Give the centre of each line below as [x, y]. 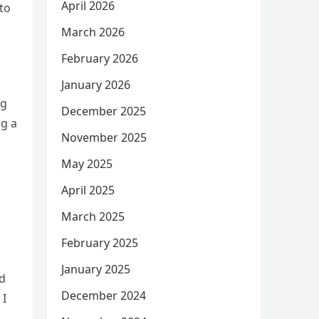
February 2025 [100, 243]
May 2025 [87, 164]
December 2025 [104, 111]
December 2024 [104, 296]
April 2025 [88, 190]
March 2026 [93, 32]
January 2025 [96, 269]
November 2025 [104, 137]
